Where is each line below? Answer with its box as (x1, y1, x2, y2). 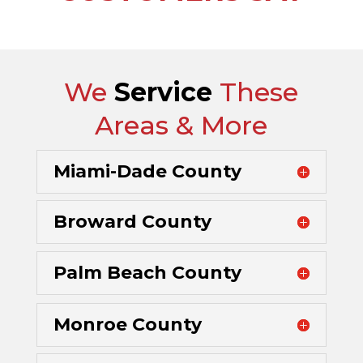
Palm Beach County (53, 262, 241, 284)
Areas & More (95, 109, 268, 142)
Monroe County (53, 314, 202, 336)
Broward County (53, 211, 211, 233)
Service (114, 76, 213, 109)
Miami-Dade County (53, 160, 241, 183)
